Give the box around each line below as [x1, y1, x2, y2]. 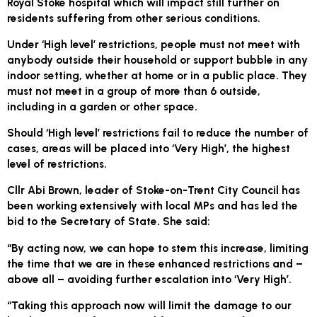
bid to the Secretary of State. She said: [7, 214, 211, 229]
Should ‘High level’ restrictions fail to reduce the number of [7, 126, 309, 140]
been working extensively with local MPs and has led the [7, 199, 299, 213]
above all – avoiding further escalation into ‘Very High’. [7, 272, 292, 286]
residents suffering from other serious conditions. [7, 11, 261, 25]
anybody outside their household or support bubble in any [7, 52, 309, 67]
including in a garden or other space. [7, 99, 198, 113]
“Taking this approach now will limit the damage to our [7, 299, 292, 313]
